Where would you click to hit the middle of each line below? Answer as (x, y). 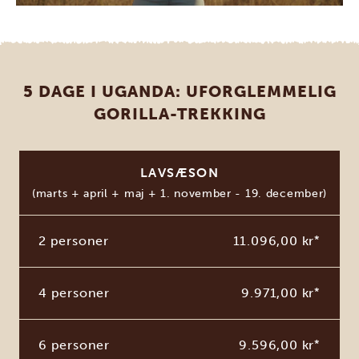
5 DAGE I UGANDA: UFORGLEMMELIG (179, 91)
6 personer (74, 345)
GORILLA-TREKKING (179, 113)
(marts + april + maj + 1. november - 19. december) (179, 193)
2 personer (74, 240)
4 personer (74, 292)
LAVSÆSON (179, 172)
